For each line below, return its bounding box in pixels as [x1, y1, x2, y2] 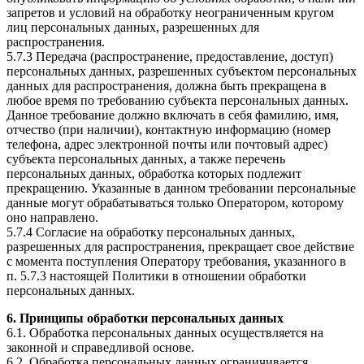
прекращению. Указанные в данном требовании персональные [6, 181, 356, 196]
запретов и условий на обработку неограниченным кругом [6, 6, 334, 20]
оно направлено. [6, 210, 98, 225]
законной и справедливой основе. [6, 340, 194, 355]
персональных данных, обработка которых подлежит [6, 167, 301, 181]
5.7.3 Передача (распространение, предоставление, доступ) [6, 50, 333, 64]
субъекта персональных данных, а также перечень [6, 152, 285, 167]
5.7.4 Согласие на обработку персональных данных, [6, 225, 295, 240]
